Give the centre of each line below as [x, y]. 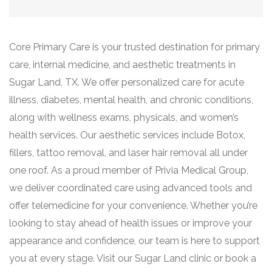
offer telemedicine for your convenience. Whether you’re [133, 206]
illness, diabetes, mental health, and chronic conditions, [131, 100]
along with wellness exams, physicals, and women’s [124, 117]
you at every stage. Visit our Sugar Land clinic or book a [133, 258]
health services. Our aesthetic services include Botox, [127, 135]
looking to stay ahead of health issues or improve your [131, 223]
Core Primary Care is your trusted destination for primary [134, 47]
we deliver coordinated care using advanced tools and [131, 188]
